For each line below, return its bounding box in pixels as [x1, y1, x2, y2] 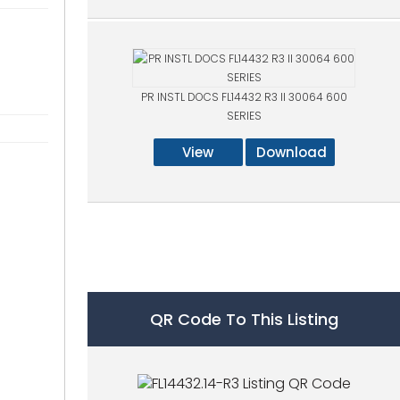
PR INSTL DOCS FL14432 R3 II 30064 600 [140, 89, 347, 104]
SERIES [226, 108, 262, 123]
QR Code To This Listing [149, 308, 338, 330]
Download [255, 143, 327, 162]
